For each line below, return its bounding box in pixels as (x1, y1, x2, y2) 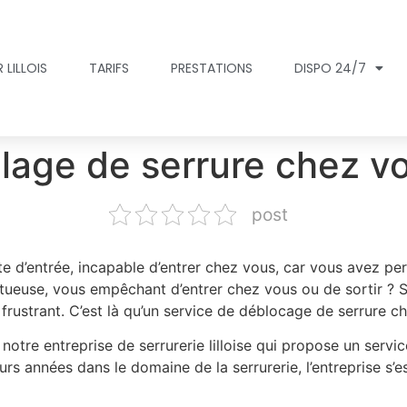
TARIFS (89, 59, 130, 77)
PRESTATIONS (171, 59, 253, 77)
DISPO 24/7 (294, 59, 367, 77)
